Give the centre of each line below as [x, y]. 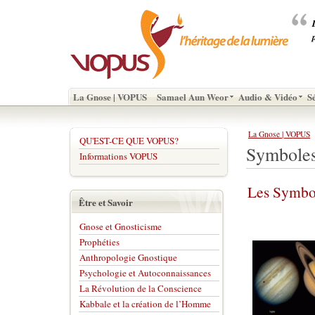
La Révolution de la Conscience [141, 288]
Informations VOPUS [118, 156]
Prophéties [99, 242]
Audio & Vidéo [268, 97]
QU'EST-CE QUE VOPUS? [129, 141]
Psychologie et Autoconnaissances [145, 273]
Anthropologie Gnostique [128, 257]
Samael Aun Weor [193, 97]
